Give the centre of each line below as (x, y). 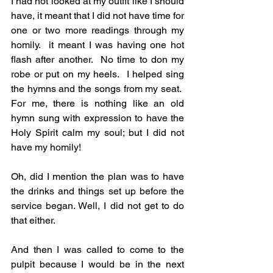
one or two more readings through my (97, 30)
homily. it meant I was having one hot (97, 45)
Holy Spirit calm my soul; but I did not (97, 133)
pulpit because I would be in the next (97, 264)
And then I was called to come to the (97, 250)
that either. (34, 221)
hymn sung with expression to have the (97, 118)
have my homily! (46, 147)
